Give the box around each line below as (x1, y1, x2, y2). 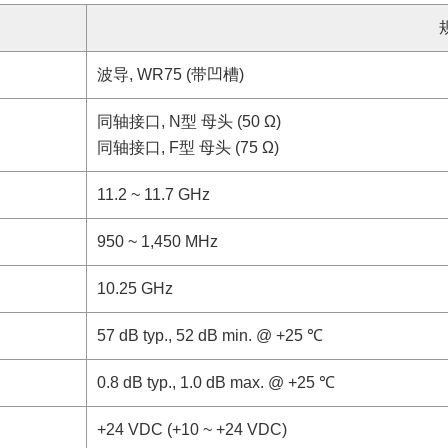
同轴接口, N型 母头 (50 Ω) (97, 113, 281, 130)
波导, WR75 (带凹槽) (97, 66, 244, 83)
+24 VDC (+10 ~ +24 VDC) (97, 421, 287, 438)
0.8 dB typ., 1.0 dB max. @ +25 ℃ (97, 374, 335, 391)
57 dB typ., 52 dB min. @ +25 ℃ (97, 327, 323, 344)
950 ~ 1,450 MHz (97, 233, 218, 250)
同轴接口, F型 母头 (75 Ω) (97, 139, 279, 156)
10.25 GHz (97, 280, 173, 297)
